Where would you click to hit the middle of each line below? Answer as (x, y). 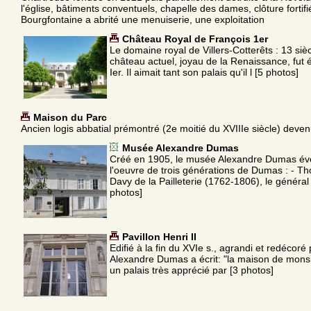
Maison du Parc (70, 117)
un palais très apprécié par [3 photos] (192, 270)
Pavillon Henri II (159, 236)
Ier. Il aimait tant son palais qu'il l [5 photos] (204, 72)
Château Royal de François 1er (195, 39)
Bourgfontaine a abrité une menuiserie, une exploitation (143, 19)
